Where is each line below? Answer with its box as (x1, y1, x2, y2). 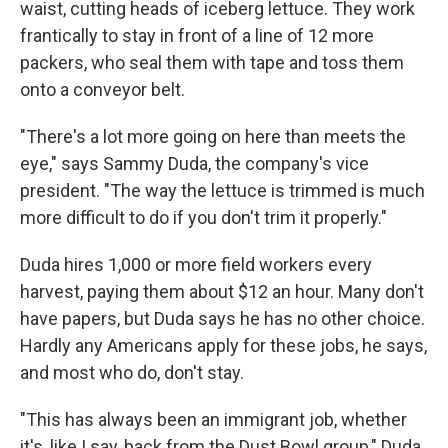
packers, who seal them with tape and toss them (20, 52, 404, 74)
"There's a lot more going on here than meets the (20, 126, 406, 148)
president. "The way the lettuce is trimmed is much (20, 180, 425, 202)
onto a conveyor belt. (20, 79, 185, 101)
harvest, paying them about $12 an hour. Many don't (20, 281, 424, 303)
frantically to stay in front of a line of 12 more (20, 25, 374, 47)
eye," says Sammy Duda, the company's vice (20, 153, 369, 175)
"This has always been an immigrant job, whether (20, 409, 407, 431)
